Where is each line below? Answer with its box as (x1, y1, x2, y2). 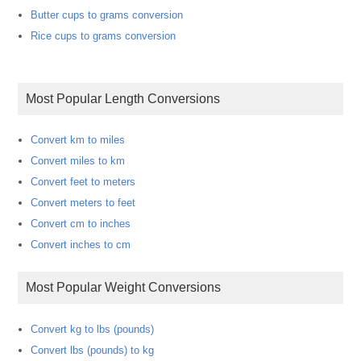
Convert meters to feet (31, 197, 136, 210)
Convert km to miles (31, 134, 126, 147)
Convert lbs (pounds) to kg (31, 343, 155, 356)
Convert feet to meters (31, 176, 136, 189)
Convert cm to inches (31, 218, 131, 230)
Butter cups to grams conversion (31, 8, 184, 21)
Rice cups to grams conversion (31, 29, 176, 42)
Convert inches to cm (31, 239, 131, 251)
